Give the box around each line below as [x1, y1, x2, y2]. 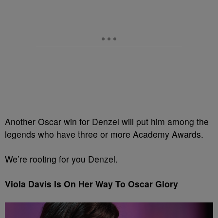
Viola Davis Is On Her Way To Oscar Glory [5, 178, 178, 190]
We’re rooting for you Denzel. [5, 153, 118, 165]
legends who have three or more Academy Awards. [5, 128, 203, 140]
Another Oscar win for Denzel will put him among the [5, 115, 209, 127]
